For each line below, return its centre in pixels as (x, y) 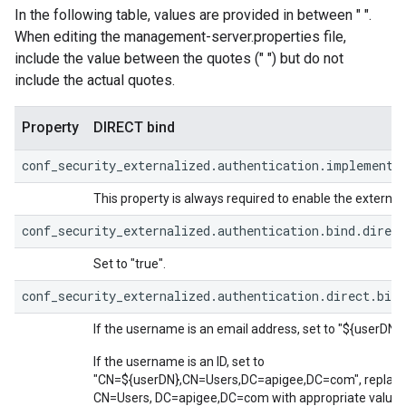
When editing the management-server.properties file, (180, 37)
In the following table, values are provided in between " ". (193, 15)
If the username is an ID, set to (179, 362)
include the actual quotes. (95, 80)
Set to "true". (130, 264)
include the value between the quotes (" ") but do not (179, 58)
